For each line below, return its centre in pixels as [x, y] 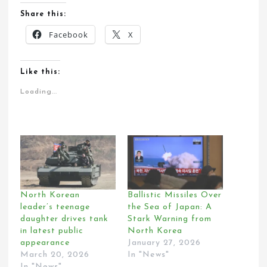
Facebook [69, 34]
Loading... [39, 91]
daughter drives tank [65, 219]
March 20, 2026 [55, 255]
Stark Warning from [170, 219]
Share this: [44, 14]
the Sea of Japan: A [170, 207]
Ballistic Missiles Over [175, 195]
